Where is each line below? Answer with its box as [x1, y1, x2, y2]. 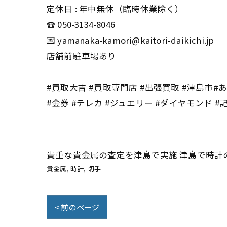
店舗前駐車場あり [47, 50, 117, 62]
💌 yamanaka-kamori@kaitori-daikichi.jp [47, 34, 214, 46]
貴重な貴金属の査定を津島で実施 [47, 148, 177, 161]
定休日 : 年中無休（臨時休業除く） [47, 3, 184, 15]
